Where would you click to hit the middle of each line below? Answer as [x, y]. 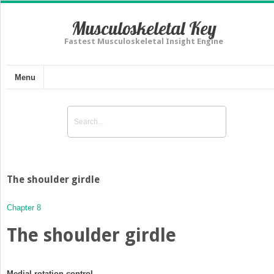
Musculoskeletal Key [144, 28]
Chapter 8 [24, 207]
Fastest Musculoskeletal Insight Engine [144, 41]
